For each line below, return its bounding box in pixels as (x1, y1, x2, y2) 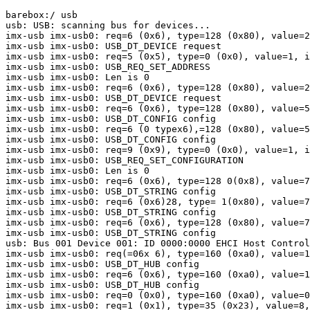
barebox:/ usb (6, 10, 77, 21)
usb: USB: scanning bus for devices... (6, 20, 210, 31)
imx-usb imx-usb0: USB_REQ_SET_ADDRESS (6, 62, 210, 73)
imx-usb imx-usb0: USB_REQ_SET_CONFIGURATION (6, 155, 244, 166)
